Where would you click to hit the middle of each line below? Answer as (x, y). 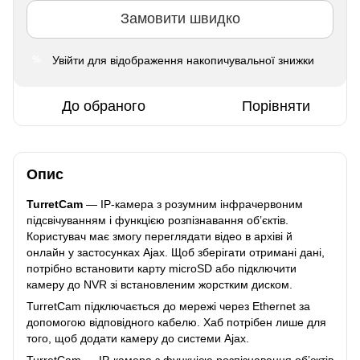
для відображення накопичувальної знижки (199, 60)
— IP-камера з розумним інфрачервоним (193, 204)
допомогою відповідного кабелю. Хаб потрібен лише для (176, 322)
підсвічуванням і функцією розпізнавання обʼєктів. (157, 220)
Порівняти (276, 106)
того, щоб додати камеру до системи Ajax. (138, 338)
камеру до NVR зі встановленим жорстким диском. (160, 284)
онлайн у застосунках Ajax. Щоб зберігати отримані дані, (176, 252)
